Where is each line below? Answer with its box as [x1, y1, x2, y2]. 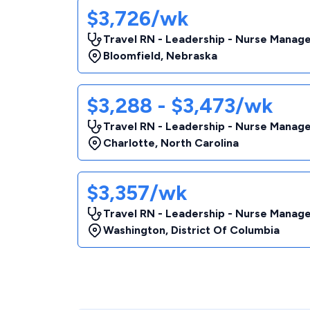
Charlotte [103, 136, 155, 149]
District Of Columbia [171, 224, 280, 237]
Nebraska [166, 49, 217, 62]
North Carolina [161, 136, 239, 149]
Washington [103, 224, 165, 237]
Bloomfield [103, 49, 161, 62]
